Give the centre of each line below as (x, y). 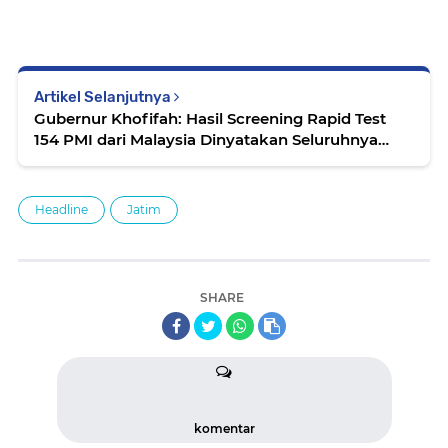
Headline (61, 210)
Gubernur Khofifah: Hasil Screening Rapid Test (210, 119)
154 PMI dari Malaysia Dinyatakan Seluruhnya (206, 140)
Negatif (62, 161)
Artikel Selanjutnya (104, 97)
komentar (224, 429)
